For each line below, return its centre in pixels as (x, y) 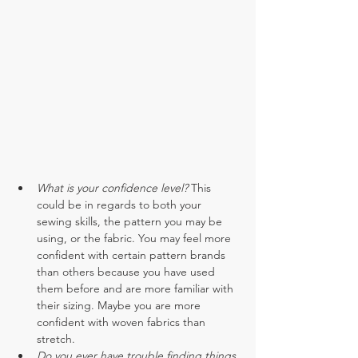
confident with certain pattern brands (133, 255)
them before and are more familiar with (137, 288)
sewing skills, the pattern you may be (131, 221)
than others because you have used (127, 271)
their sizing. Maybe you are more (120, 305)
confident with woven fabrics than (123, 322)
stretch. (56, 338)
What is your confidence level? (114, 187)
